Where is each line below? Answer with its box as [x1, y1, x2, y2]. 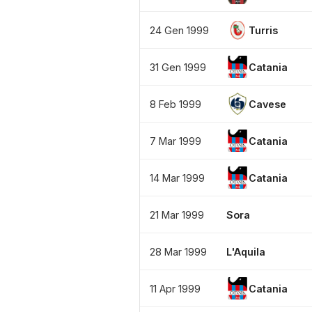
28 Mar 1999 [150, 245, 207, 258]
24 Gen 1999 [150, 24, 209, 36]
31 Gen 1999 [150, 61, 206, 73]
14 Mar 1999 [150, 171, 205, 184]
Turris [249, 24, 278, 36]
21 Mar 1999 [150, 208, 204, 221]
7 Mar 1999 [150, 134, 201, 147]
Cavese [249, 97, 286, 110]
